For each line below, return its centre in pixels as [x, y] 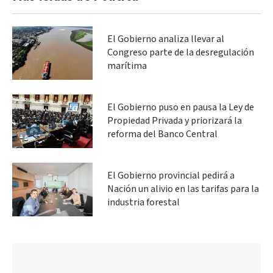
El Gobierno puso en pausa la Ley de [181, 107]
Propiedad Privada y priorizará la [175, 121]
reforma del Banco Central [162, 134]
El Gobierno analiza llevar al [166, 39]
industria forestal [144, 202]
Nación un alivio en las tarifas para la [183, 189]
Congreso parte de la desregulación [181, 52]
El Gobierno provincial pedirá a [171, 175]
